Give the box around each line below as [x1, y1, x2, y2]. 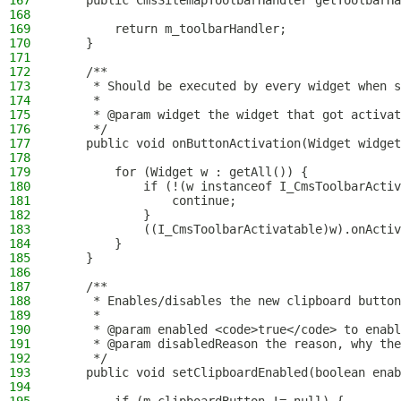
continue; [57, 193, 236, 208]
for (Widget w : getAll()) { [57, 165, 308, 179]
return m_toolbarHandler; [57, 21, 286, 36]
